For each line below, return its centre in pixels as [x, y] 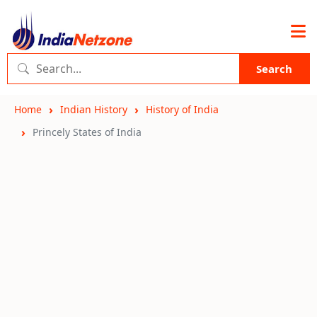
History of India [182, 109]
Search [274, 69]
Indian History [94, 109]
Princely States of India [87, 132]
